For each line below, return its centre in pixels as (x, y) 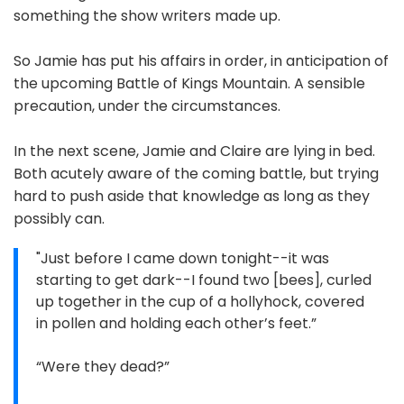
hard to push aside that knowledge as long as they (192, 197)
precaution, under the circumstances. (147, 106)
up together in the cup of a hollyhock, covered (200, 302)
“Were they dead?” (103, 367)
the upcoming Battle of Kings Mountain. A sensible (189, 84)
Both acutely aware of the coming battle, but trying (196, 174)
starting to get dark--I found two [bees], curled (204, 280)
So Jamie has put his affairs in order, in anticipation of (201, 61)
